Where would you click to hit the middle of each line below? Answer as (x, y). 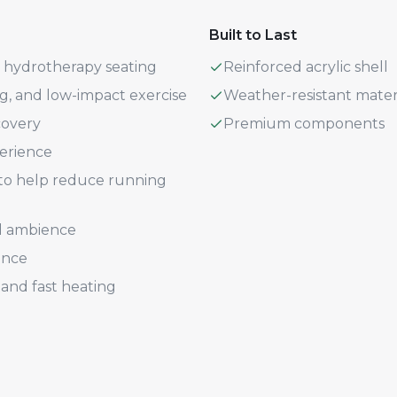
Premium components (304, 124)
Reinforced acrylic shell (306, 67)
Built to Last (253, 35)
